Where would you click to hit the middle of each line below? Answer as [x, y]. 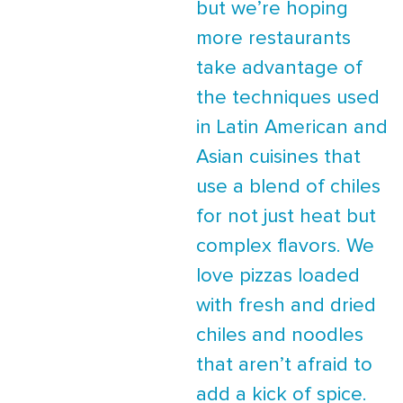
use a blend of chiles [288, 187]
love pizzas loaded [278, 276]
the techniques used [288, 98]
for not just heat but [286, 216]
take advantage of [279, 68]
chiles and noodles [280, 335]
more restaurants [273, 38]
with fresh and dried [286, 305]
